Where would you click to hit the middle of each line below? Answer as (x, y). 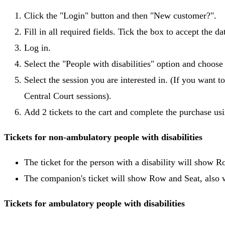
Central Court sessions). (68, 96)
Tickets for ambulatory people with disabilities (94, 203)
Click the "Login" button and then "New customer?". (120, 15)
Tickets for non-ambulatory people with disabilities (103, 137)
